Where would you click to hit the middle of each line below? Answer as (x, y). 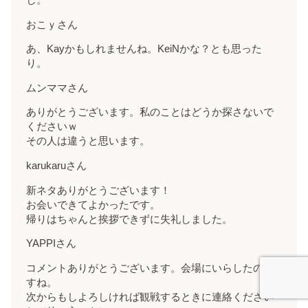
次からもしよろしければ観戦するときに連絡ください (150, 297)
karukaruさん (57, 165)
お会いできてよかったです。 (93, 205)
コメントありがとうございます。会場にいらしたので (150, 268)
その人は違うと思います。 (88, 141)
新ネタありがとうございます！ (99, 190)
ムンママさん (57, 88)
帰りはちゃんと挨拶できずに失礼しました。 (130, 219)
